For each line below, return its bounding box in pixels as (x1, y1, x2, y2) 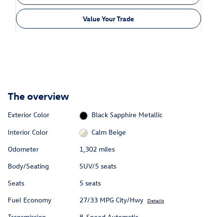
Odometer (8, 144, 39, 154)
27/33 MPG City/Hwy (79, 195, 143, 205)
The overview (8, 89, 69, 102)
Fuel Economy (8, 195, 51, 205)
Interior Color (8, 127, 48, 137)
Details (147, 197, 164, 204)
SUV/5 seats (79, 161, 116, 171)
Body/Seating (8, 161, 49, 171)
